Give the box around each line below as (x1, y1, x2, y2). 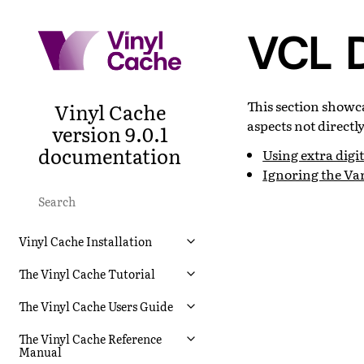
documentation (38, 141, 181, 170)
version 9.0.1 (51, 119, 168, 148)
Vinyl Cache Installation (19, 232, 152, 249)
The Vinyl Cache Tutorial (19, 265, 155, 282)
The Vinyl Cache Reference (19, 330, 162, 347)
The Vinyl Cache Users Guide (19, 297, 173, 314)
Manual (19, 343, 62, 360)
